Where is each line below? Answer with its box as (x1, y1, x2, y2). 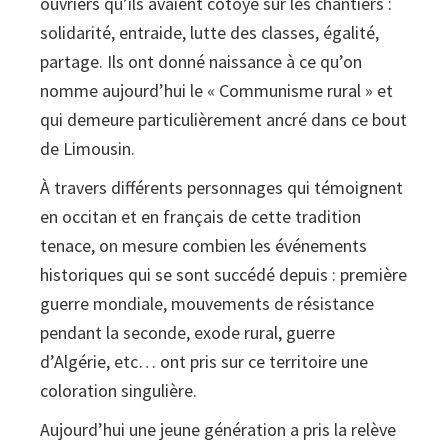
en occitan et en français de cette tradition (40, 205, 361, 229)
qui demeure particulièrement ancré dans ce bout (40, 108, 407, 132)
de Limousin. (40, 137, 135, 161)
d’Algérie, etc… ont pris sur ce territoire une (40, 350, 368, 374)
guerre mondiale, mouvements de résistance (40, 292, 374, 316)
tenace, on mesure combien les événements (40, 234, 367, 258)
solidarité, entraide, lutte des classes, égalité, (40, 21, 379, 45)
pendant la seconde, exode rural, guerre (40, 321, 335, 345)
